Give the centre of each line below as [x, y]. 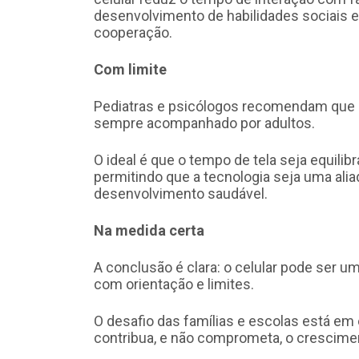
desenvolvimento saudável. [181, 194]
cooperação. [133, 33]
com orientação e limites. [174, 284]
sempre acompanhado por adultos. [204, 123]
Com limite [130, 70]
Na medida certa [149, 231]
